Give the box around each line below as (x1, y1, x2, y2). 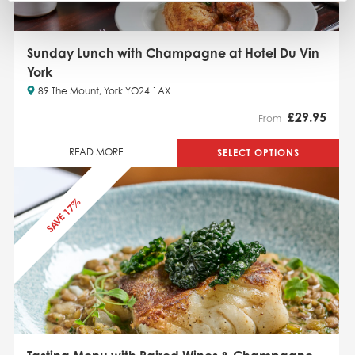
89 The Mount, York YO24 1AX (38, 87, 170, 97)
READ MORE (68, 148, 123, 158)
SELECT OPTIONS (216, 147, 300, 159)
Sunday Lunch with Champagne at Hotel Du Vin (27, 45, 319, 62)
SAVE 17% (43, 196, 82, 235)
